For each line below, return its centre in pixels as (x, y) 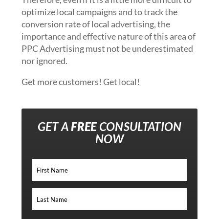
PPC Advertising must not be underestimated (107, 48)
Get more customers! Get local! (80, 82)
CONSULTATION (139, 126)
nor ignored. (44, 61)
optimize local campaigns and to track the (99, 12)
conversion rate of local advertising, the (96, 24)
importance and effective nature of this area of (108, 36)
